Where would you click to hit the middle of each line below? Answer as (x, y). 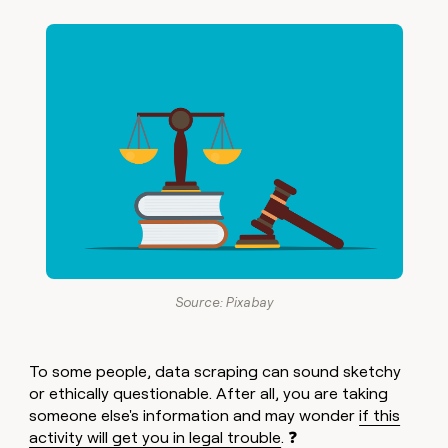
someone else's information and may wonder (194, 415)
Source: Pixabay (224, 301)
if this (380, 415)
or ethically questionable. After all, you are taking (209, 393)
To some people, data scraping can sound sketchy (215, 371)
